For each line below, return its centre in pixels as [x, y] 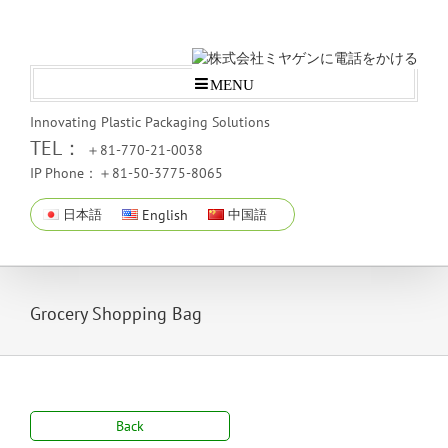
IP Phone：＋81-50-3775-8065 [126, 173]
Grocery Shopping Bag [116, 313]
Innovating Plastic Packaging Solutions [150, 122]
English [165, 215]
